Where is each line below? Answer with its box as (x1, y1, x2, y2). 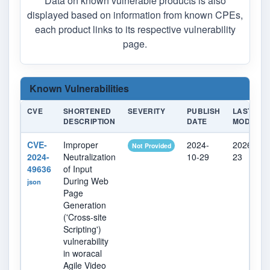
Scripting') (63, 223, 101, 236)
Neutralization (63, 151, 116, 163)
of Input (63, 163, 92, 175)
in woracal (63, 247, 102, 260)
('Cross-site (63, 211, 107, 224)
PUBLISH (187, 105, 221, 117)
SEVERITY (128, 105, 165, 117)
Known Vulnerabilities (30, 81, 129, 96)
